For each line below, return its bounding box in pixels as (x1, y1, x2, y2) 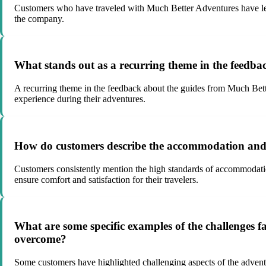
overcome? (14, 233, 66, 246)
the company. (14, 13, 64, 24)
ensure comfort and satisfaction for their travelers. (14, 174, 198, 185)
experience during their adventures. (14, 94, 145, 104)
